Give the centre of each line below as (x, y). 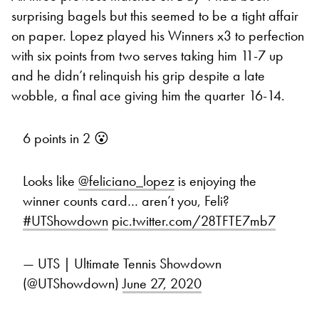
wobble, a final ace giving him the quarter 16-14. (148, 96)
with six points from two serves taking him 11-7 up (147, 56)
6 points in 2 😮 (66, 138)
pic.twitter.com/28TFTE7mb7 (194, 221)
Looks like (51, 181)
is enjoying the (215, 181)
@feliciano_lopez (126, 181)
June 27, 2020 (162, 284)
